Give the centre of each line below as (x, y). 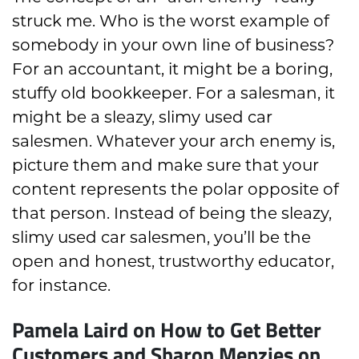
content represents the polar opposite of (175, 190)
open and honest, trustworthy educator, (173, 262)
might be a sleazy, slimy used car (142, 117)
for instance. (61, 286)
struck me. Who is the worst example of (171, 21)
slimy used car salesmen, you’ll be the (161, 238)
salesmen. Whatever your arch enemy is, (173, 141)
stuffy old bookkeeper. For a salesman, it (173, 93)
